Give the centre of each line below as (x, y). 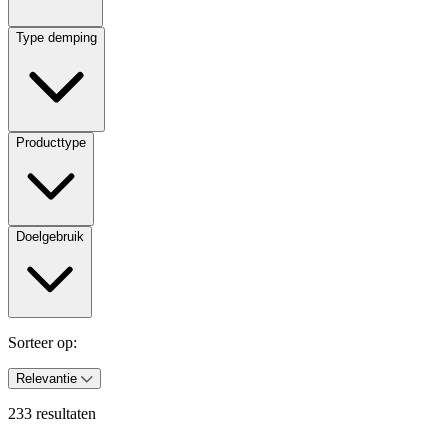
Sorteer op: (42, 343)
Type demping (56, 38)
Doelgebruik (50, 237)
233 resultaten (52, 414)
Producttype (51, 143)
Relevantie (46, 379)
